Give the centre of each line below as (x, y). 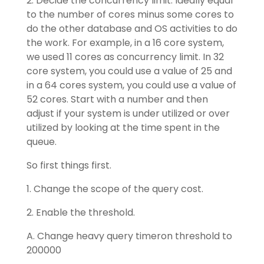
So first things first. (69, 166)
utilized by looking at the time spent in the (123, 128)
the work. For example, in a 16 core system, (125, 43)
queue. (41, 142)
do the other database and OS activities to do (132, 29)
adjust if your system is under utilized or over (128, 114)
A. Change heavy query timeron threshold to (129, 236)
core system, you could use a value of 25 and (129, 71)
